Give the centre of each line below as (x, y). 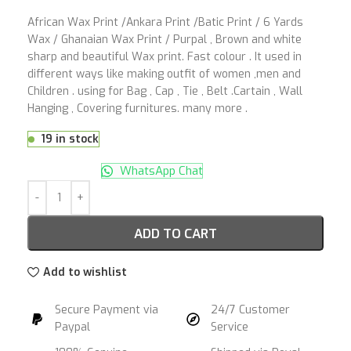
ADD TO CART (175, 233)
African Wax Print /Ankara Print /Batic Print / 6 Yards (165, 22)
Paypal (73, 327)
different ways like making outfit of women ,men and (164, 74)
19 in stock (70, 139)
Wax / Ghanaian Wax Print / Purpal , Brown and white (165, 40)
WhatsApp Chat (160, 171)
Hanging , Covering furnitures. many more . (138, 109)
